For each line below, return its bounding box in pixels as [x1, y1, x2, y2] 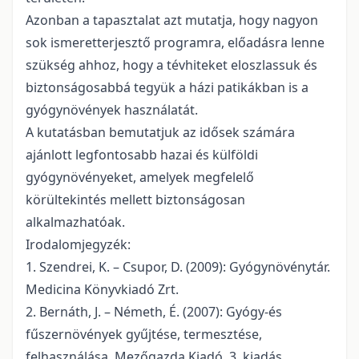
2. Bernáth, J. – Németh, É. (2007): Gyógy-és [26, 303, 282, 321]
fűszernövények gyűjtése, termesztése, [26, 325, 262, 344]
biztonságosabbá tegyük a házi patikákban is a [26, 79, 309, 97]
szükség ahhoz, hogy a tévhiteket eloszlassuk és [26, 56, 317, 75]
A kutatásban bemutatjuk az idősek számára [26, 123, 295, 142]
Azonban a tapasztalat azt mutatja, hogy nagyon [26, 11, 318, 30]
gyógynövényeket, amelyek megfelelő [26, 168, 254, 187]
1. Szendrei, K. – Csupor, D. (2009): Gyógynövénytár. [26, 258, 330, 276]
